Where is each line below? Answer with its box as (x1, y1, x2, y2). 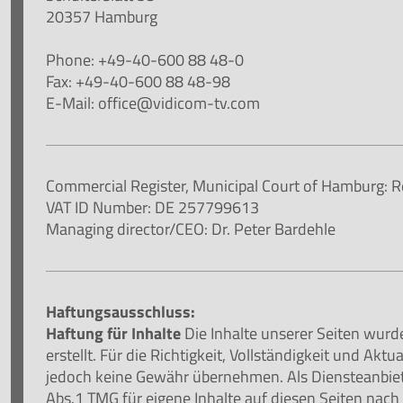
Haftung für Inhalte (46, 320, 182, 345)
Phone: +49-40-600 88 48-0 (46, 47, 245, 72)
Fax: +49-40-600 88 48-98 (46, 68, 231, 94)
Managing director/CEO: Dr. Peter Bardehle (46, 216, 336, 241)
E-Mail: (46, 90, 99, 115)
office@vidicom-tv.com (98, 90, 261, 115)
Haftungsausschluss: (46, 299, 196, 324)
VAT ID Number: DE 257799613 (46, 194, 260, 219)
